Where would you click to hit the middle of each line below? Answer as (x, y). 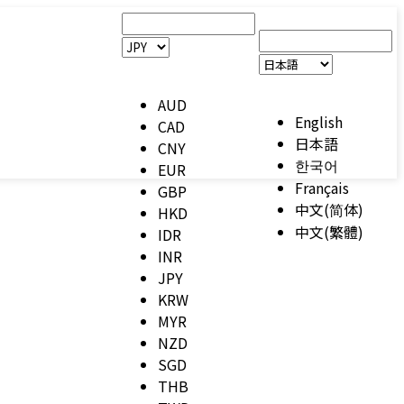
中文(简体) (329, 209)
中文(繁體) (329, 232)
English (319, 122)
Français (322, 188)
